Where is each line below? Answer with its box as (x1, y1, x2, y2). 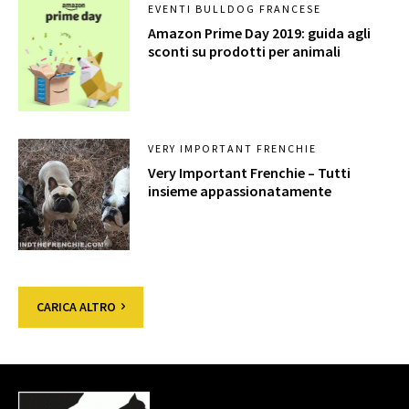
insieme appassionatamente (148, 181, 332, 200)
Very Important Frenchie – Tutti (148, 163, 351, 182)
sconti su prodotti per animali (148, 42, 341, 61)
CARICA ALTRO (37, 299, 116, 316)
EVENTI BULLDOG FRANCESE (148, 2, 322, 16)
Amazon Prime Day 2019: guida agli (148, 24, 372, 43)
